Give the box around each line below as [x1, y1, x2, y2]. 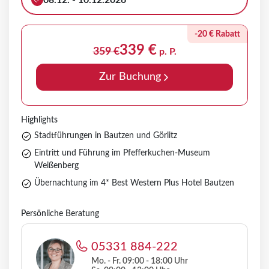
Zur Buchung [98, 71, 161, 83]
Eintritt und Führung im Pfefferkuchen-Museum [34, 149, 210, 158]
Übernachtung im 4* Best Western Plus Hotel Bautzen [34, 179, 234, 188]
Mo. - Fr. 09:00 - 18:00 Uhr [91, 257, 188, 266]
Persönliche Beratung [21, 210, 99, 219]
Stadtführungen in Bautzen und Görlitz [34, 131, 177, 141]
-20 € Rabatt [195, 30, 240, 39]
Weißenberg [34, 162, 79, 171]
